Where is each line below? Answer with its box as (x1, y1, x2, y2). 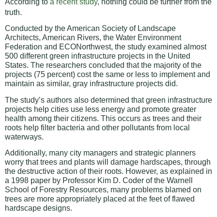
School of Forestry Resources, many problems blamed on (5, 186, 201, 194)
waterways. (5, 132, 44, 141)
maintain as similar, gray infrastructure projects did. (5, 79, 178, 88)
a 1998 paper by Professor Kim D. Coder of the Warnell (5, 176, 193, 185)
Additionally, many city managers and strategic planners (5, 149, 196, 157)
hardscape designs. (5, 204, 72, 213)
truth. (5, 8, 22, 16)
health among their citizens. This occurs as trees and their (5, 114, 201, 123)
